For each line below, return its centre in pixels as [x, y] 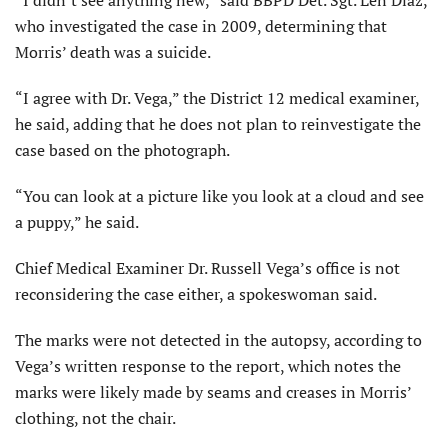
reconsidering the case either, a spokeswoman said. [196, 294]
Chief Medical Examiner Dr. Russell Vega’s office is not [207, 268]
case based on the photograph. [122, 150]
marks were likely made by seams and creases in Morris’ [213, 392]
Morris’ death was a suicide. [113, 52]
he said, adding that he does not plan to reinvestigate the [218, 124]
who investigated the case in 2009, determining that [201, 26]
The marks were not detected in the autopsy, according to [218, 340]
